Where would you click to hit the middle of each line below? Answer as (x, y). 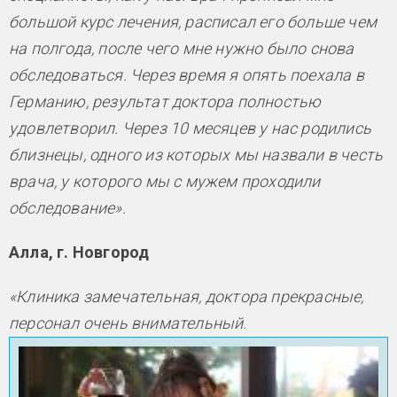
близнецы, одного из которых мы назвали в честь (196, 155)
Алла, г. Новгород (79, 253)
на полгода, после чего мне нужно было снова (182, 49)
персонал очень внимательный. (128, 323)
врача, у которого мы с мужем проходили (165, 182)
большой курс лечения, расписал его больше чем (193, 22)
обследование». (67, 208)
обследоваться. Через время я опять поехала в (187, 75)
